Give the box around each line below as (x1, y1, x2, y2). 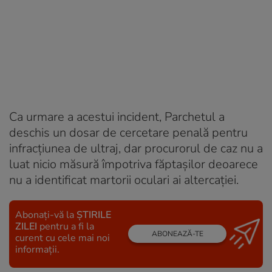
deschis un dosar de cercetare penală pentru (9, 124, 248, 141)
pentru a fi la (37, 219, 94, 233)
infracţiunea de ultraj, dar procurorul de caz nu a (9, 140, 263, 157)
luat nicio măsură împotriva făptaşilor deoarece (9, 155, 258, 172)
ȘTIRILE (76, 208, 111, 222)
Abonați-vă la (15, 208, 76, 222)
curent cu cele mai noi (15, 231, 110, 245)
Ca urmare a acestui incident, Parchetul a (9, 108, 225, 125)
